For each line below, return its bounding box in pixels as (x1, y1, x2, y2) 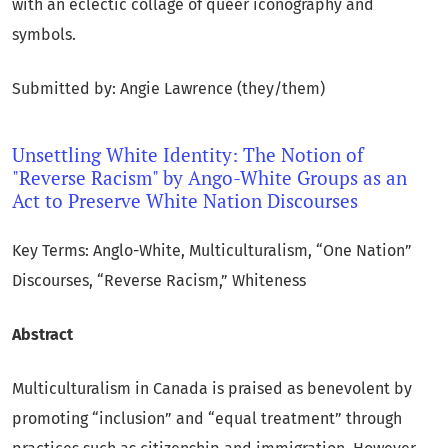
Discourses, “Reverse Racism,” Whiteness (12, 270, 306, 290)
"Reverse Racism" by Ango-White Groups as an (12, 164, 407, 190)
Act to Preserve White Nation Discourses (12, 187, 363, 213)
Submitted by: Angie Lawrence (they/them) (12, 79, 325, 99)
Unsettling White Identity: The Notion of (12, 141, 364, 167)
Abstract (12, 324, 73, 344)
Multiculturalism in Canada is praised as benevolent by (12, 378, 412, 398)
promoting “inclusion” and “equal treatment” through (12, 408, 402, 428)
